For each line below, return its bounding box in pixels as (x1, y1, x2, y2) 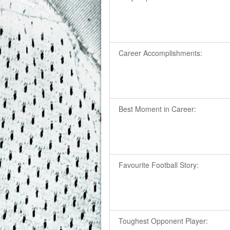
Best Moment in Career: (119, 104, 197, 114)
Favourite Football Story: (119, 160, 199, 170)
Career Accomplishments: (119, 48, 203, 59)
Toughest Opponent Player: (119, 216, 208, 226)
